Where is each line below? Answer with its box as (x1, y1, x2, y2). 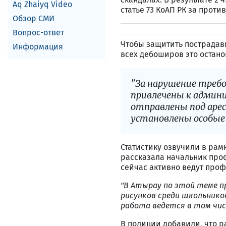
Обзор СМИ (13, 14, 54, 23)
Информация (13, 42, 63, 51)
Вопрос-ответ (13, 28, 64, 37)
